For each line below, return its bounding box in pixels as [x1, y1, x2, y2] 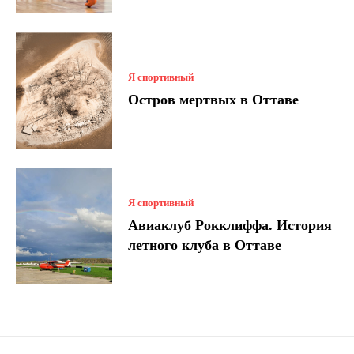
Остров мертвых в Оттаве [128, 91, 299, 107]
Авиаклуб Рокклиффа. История [128, 217, 333, 234]
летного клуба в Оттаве [128, 237, 282, 254]
